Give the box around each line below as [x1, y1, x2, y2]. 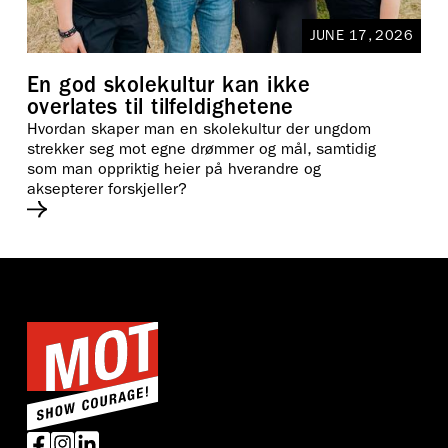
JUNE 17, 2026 [309, 29, 414, 45]
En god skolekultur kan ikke [26, 76, 310, 99]
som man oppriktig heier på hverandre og [26, 162, 321, 179]
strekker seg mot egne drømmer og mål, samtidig [26, 142, 376, 159]
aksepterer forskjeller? [26, 182, 187, 199]
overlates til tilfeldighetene [26, 98, 294, 121]
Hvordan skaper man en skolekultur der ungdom [26, 122, 371, 139]
